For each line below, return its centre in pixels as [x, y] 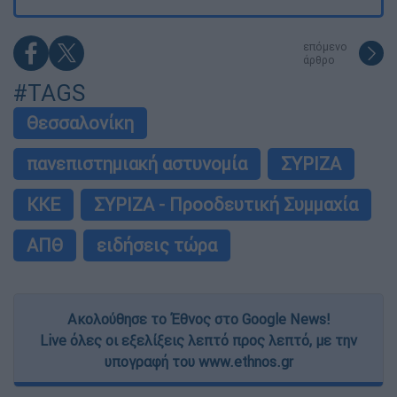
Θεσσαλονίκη [80, 123]
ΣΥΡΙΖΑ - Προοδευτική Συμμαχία [226, 205]
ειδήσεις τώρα [157, 245]
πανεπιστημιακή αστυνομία [137, 164]
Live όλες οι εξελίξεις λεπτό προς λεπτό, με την [198, 341]
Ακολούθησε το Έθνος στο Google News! [198, 319]
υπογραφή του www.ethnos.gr [198, 362]
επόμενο [325, 47]
